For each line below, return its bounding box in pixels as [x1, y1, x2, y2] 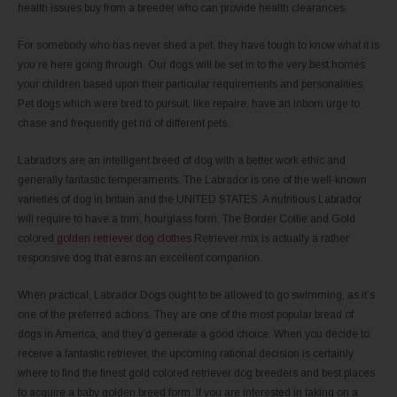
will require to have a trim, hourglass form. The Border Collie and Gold [18, 212, 355, 225]
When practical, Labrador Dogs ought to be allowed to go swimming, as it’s [18, 288, 375, 301]
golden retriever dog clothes [57, 231, 191, 245]
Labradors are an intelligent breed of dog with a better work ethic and [18, 153, 346, 167]
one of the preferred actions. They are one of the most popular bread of [18, 307, 354, 321]
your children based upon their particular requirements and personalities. [18, 77, 365, 90]
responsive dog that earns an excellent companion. [18, 251, 262, 264]
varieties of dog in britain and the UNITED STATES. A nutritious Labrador [18, 192, 362, 206]
